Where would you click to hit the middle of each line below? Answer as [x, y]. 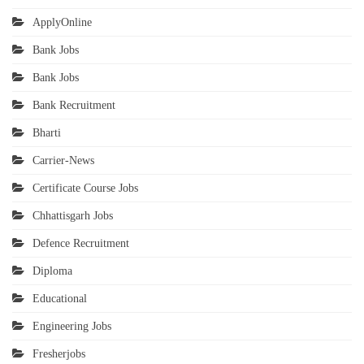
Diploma [52, 271]
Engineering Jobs [72, 327]
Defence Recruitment [81, 244]
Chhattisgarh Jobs [73, 216]
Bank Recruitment [74, 106]
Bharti [47, 133]
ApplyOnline [62, 23]
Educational [60, 299]
